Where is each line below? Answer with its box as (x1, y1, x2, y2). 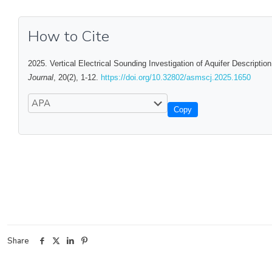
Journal (28, 73, 53, 82)
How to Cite (28, 26, 109, 47)
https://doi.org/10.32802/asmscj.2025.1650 (101, 73, 251, 82)
